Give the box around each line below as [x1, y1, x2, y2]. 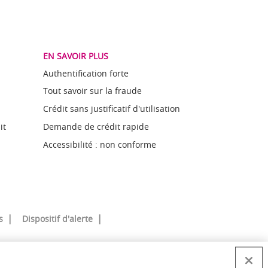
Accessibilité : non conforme [42, 138, 156, 150]
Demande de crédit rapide [42, 120, 149, 132]
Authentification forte [42, 67, 129, 79]
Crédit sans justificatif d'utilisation [42, 103, 180, 115]
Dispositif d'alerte [22, 212, 93, 224]
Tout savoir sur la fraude [42, 85, 142, 97]
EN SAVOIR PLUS [42, 50, 108, 62]
